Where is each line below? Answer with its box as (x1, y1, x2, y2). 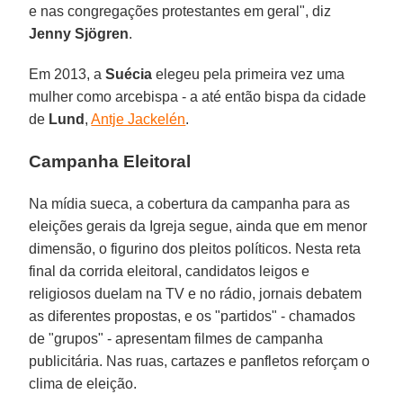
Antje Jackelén (91, 112, 186, 128)
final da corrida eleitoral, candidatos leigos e (29, 264, 310, 280)
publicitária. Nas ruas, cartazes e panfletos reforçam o (29, 354, 371, 370)
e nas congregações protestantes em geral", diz (29, 4, 332, 20)
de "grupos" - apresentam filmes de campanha (29, 331, 324, 347)
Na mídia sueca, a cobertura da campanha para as (29, 196, 351, 212)
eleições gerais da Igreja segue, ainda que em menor (29, 219, 368, 235)
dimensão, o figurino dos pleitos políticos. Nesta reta (29, 241, 362, 257)
